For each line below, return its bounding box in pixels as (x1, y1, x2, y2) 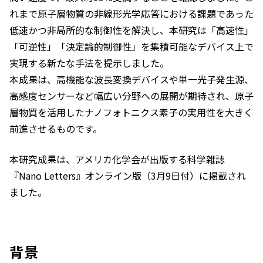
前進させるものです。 (9, 122, 102, 136)
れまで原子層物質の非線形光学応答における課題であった (9, 6, 254, 21)
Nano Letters (19, 168, 76, 183)
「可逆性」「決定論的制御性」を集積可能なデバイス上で (9, 39, 254, 54)
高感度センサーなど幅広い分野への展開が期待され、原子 (9, 89, 254, 103)
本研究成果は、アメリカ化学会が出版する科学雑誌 (9, 152, 225, 167)
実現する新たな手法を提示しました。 (9, 56, 169, 70)
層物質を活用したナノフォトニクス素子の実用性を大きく (9, 105, 253, 120)
